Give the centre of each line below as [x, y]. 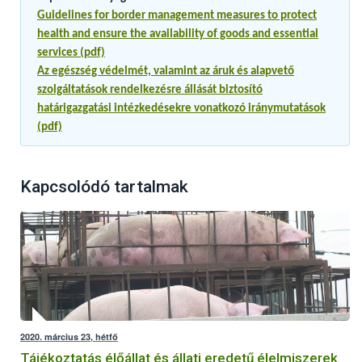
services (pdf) [71, 53]
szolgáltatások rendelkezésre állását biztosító [150, 90]
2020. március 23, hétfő [69, 337]
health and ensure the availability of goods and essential [178, 35]
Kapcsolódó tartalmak [104, 187]
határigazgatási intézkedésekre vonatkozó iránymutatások [181, 109]
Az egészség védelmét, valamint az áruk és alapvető [166, 72]
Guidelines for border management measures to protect [177, 16]
